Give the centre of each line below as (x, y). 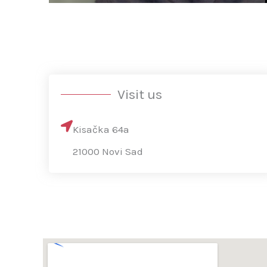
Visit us (140, 95)
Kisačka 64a (101, 130)
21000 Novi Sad (108, 152)
